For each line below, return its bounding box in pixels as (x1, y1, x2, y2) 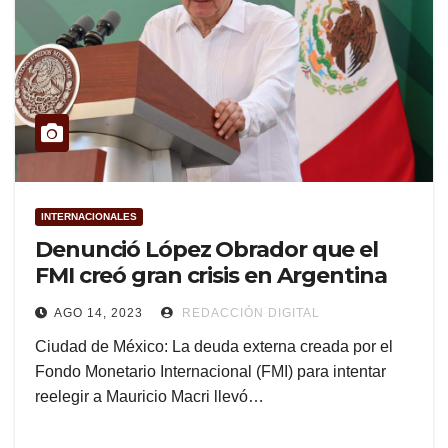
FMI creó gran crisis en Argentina (35, 262, 387, 290)
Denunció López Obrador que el (35, 236, 379, 264)
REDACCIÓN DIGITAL (178, 306, 320, 321)
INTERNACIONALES (41, 211, 137, 223)
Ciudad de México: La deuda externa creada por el (35, 338, 393, 356)
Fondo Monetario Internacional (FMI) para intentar (35, 363, 386, 381)
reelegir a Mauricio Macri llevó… (35, 388, 264, 406)
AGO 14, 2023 (54, 306, 143, 321)
